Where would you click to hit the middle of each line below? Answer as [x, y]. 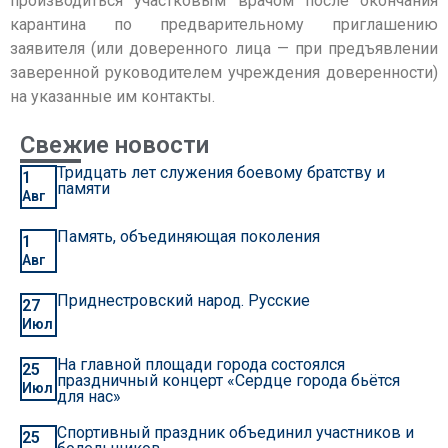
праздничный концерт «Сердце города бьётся [228, 381]
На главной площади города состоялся [200, 365]
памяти [83, 189]
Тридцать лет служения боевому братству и [220, 173]
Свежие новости [114, 145]
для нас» [88, 397]
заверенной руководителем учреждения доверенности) [224, 72]
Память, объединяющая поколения [188, 237]
